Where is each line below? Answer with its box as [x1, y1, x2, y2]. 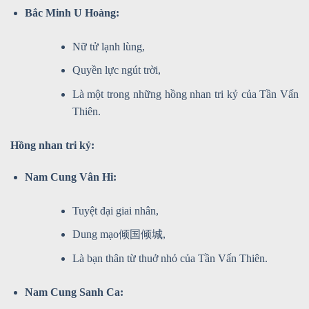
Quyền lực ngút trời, [72, 64, 161, 77]
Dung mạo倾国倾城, [72, 228, 166, 241]
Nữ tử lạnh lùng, [72, 40, 145, 52]
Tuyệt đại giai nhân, [72, 204, 159, 217]
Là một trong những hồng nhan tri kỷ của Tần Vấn [72, 88, 299, 100]
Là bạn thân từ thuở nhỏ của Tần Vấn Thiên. [72, 252, 268, 264]
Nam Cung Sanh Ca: [24, 286, 123, 298]
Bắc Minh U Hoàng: [24, 6, 119, 19]
